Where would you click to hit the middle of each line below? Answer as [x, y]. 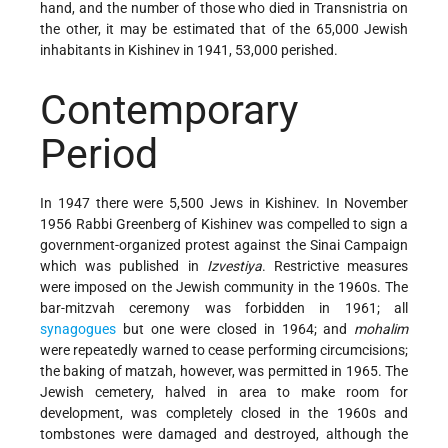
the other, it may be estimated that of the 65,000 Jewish [224, 28]
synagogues [78, 328]
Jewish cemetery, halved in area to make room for [224, 391]
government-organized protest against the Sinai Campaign [224, 244]
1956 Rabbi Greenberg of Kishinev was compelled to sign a [224, 223]
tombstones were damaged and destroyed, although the [224, 433]
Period [99, 154]
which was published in [123, 265]
